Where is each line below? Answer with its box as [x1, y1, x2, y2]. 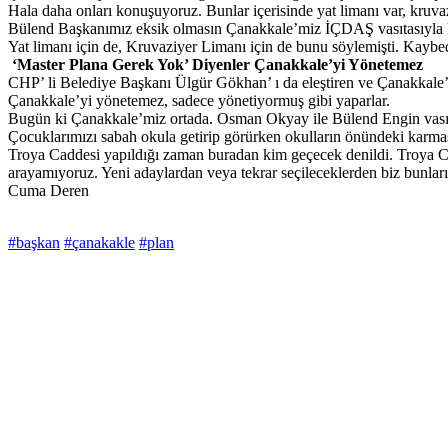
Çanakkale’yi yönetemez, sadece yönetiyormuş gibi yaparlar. [8, 92, 390, 110]
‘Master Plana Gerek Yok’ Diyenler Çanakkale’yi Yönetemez [8, 56, 423, 74]
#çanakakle [64, 234, 135, 252]
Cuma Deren [8, 182, 89, 200]
